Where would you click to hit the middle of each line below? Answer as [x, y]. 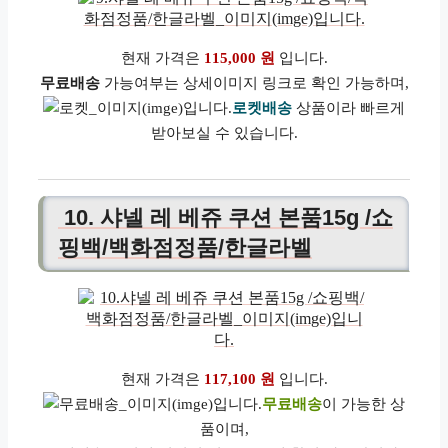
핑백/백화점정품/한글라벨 [185, 248]
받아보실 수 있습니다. [224, 132]
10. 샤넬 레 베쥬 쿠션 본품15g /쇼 [225, 218]
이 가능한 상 [363, 404]
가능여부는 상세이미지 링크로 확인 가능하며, [254, 82]
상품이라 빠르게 [348, 107]
